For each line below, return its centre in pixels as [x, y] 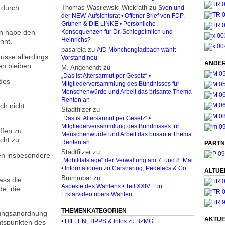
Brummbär [76, 178]
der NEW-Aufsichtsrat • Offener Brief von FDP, [123, 16]
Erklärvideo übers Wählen [97, 194]
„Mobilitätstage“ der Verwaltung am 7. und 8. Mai [127, 160]
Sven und [171, 8]
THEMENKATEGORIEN [94, 211]
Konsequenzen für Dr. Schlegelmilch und [117, 32]
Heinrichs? [76, 40]
